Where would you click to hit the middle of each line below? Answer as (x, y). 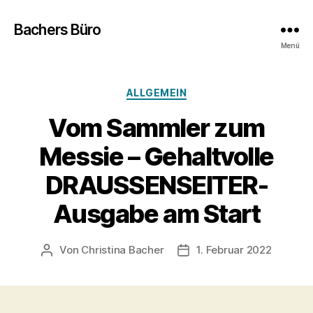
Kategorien (187, 90)
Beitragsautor (81, 250)
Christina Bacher (123, 249)
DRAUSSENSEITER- (156, 185)
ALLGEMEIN (156, 93)
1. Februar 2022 (234, 249)
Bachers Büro (58, 29)
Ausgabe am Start (156, 213)
